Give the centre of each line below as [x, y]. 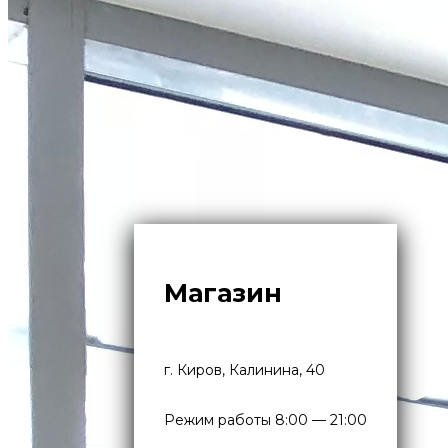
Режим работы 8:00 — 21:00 [266, 420]
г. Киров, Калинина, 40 [245, 370]
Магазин [223, 293]
